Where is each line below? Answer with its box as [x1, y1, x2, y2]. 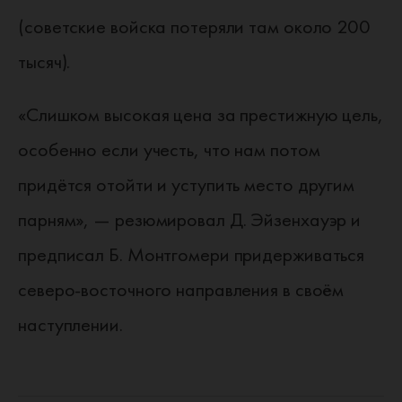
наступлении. [18, 311, 123, 337]
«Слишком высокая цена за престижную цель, [18, 101, 383, 127]
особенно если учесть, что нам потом [18, 136, 320, 162]
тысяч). [18, 48, 71, 74]
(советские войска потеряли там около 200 [18, 13, 371, 39]
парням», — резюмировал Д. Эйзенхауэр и [18, 206, 362, 232]
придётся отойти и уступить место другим [18, 171, 355, 197]
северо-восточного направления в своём [18, 276, 345, 302]
